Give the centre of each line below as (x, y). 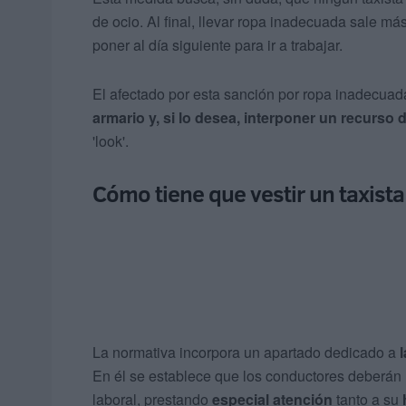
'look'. (111, 141)
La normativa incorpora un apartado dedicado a (246, 353)
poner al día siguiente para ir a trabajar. (217, 45)
